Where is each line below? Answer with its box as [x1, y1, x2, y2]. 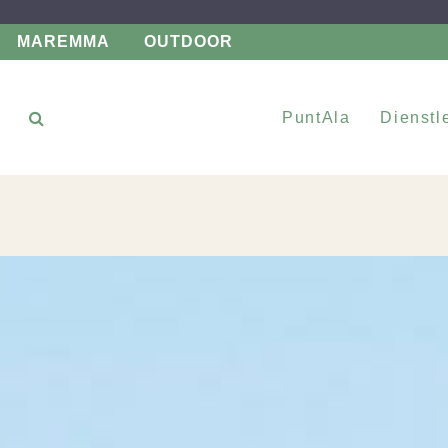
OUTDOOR [144, 33, 233, 50]
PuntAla [282, 108, 351, 126]
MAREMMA [17, 33, 110, 50]
